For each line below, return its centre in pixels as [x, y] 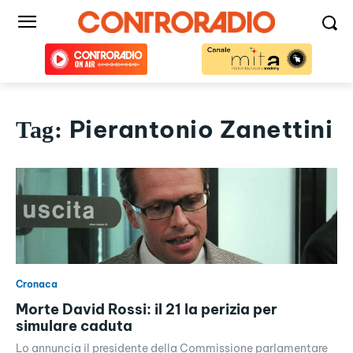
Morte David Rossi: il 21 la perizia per [147, 310]
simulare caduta [74, 326]
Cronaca [37, 284]
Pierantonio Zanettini [201, 129]
